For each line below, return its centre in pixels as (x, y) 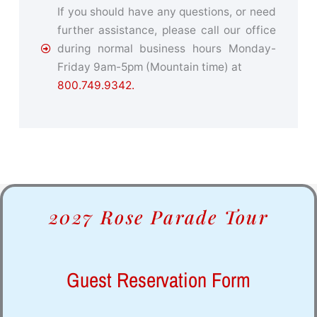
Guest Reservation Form (158, 279)
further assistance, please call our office (166, 30)
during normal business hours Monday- (166, 48)
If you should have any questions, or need (166, 11)
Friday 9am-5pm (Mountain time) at (149, 67)
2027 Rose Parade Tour (158, 217)
